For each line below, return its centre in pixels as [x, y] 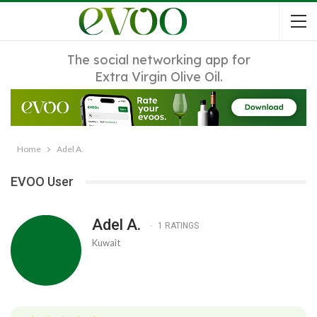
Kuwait [106, 242]
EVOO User [42, 182]
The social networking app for [158, 60]
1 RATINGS [178, 225]
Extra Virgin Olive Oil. [158, 77]
